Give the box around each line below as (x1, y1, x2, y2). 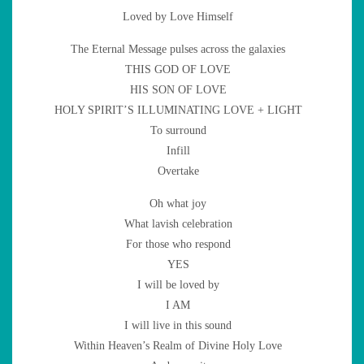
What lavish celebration (123, 217, 232, 230)
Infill (166, 144, 190, 157)
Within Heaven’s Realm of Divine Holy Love (74, 339, 282, 352)
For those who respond (125, 237, 231, 250)
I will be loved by (136, 278, 219, 291)
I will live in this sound (124, 318, 232, 331)
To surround (149, 123, 206, 136)
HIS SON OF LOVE (129, 83, 227, 96)
